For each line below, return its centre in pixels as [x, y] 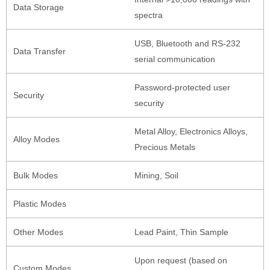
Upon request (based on [181, 260]
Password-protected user [182, 87]
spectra [148, 15]
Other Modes [38, 232]
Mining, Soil [156, 175]
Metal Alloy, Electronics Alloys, [191, 131]
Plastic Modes [39, 203]
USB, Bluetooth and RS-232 [187, 43]
